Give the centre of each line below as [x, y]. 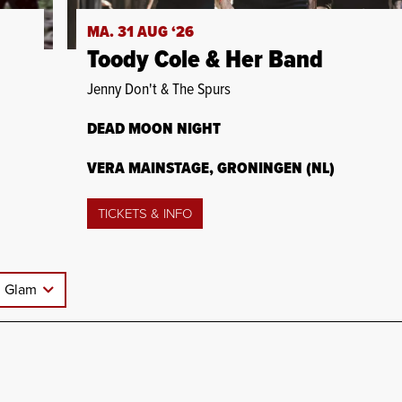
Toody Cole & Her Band [205, 61]
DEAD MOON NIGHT [153, 129]
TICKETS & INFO [144, 213]
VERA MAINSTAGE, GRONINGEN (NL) [210, 169]
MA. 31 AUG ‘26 [140, 32]
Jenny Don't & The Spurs [158, 90]
